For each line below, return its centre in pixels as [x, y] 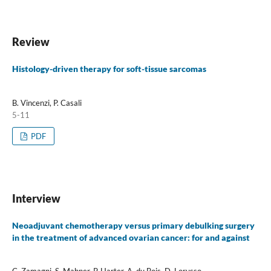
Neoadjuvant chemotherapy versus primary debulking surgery [133, 225]
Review [31, 42]
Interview [36, 198]
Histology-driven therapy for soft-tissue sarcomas [109, 69]
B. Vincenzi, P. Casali [47, 103]
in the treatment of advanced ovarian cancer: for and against [131, 237]
